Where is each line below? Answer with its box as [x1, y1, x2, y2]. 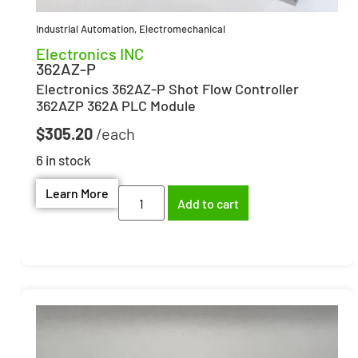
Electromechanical [139, 22, 225, 35]
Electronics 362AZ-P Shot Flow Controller [36, 79, 299, 97]
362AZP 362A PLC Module [36, 96, 196, 114]
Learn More [46, 185, 109, 201]
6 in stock [36, 152, 91, 169]
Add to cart [177, 195, 240, 211]
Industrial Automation [36, 22, 134, 35]
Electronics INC [36, 43, 144, 63]
